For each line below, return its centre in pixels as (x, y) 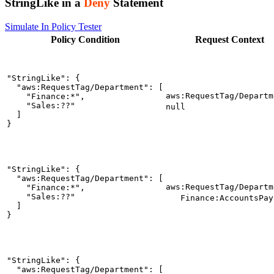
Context (247, 39)
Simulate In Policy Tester (53, 26)
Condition (99, 39)
